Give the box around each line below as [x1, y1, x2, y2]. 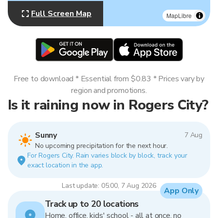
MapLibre [166, 11, 192, 19]
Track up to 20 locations [45, 198, 139, 210]
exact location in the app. [27, 161, 104, 170]
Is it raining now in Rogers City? [8, 95, 209, 114]
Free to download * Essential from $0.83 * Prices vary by [14, 73, 204, 84]
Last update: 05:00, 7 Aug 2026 [62, 181, 156, 190]
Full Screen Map [31, 8, 91, 19]
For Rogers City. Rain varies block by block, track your [27, 151, 187, 160]
